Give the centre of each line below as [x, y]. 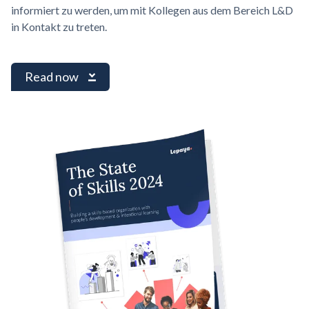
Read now [52, 77]
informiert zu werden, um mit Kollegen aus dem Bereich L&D [152, 10]
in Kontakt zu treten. [59, 27]
